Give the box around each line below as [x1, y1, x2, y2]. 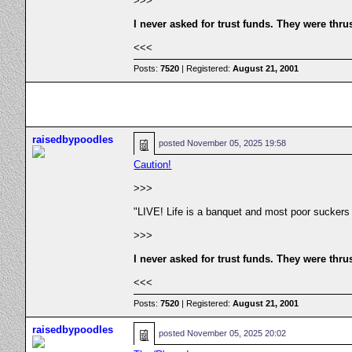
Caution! [134, 159, 172, 170]
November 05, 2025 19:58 [187, 138, 287, 148]
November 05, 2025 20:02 [187, 328, 287, 338]
